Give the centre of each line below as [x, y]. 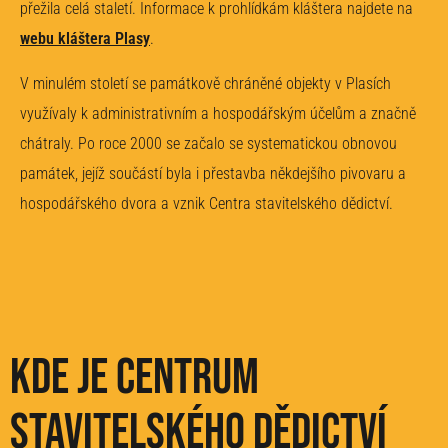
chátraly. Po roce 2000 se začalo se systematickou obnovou [208, 143]
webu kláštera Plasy [85, 39]
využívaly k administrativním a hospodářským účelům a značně [218, 113]
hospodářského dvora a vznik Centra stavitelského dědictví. [206, 203]
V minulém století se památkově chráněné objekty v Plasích [205, 83]
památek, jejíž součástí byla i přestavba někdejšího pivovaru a [213, 173]
